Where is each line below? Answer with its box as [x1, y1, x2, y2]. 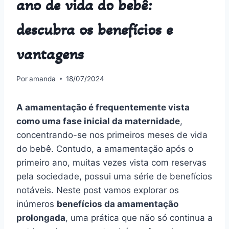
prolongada [16, 212, 65, 223]
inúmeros [16, 198, 57, 209]
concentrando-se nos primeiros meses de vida [16, 129, 208, 140]
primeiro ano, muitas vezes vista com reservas [16, 157, 207, 168]
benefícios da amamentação [57, 198, 178, 209]
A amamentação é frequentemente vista [16, 102, 190, 112]
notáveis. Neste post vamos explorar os [16, 185, 179, 195]
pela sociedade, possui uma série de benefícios [16, 171, 212, 181]
